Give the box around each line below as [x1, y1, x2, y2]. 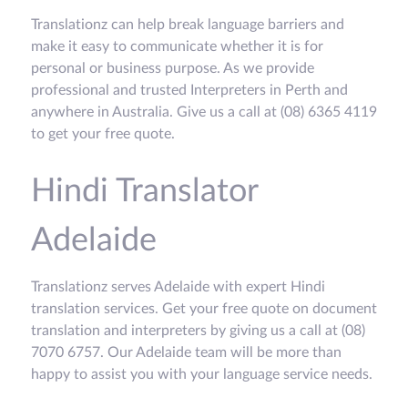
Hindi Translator [31, 175, 258, 209]
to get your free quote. [31, 127, 175, 142]
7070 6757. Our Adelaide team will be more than [31, 345, 342, 361]
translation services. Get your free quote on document [31, 301, 377, 317]
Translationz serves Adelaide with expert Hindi [31, 280, 325, 295]
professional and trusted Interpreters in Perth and [31, 83, 348, 98]
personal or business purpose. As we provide [31, 61, 314, 76]
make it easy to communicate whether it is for [31, 39, 323, 55]
